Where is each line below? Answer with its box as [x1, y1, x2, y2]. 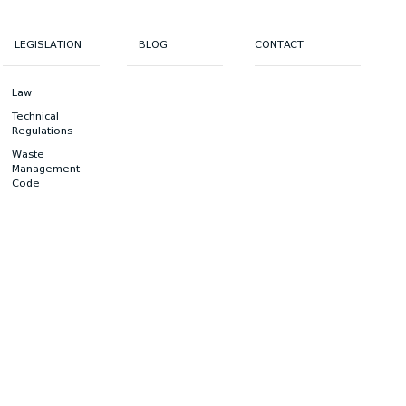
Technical [12, 110, 60, 122]
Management [12, 162, 81, 175]
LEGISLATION [14, 38, 82, 51]
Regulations [12, 124, 73, 137]
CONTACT [255, 38, 304, 51]
